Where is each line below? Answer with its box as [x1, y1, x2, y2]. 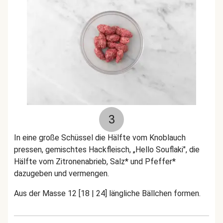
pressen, [14, 145, 45, 154]
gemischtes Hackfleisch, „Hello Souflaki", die [45, 145, 200, 154]
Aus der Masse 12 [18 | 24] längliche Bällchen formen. [14, 189, 201, 198]
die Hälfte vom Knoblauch [95, 133, 186, 142]
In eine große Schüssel [14, 133, 95, 142]
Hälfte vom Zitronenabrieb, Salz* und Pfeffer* [14, 157, 176, 166]
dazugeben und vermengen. [14, 169, 109, 178]
